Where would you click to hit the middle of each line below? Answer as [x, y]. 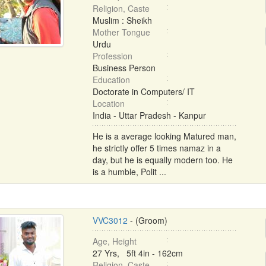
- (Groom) [147, 220]
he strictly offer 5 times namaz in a [156, 148]
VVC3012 [110, 220]
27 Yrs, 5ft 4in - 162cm [137, 253]
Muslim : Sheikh [122, 20]
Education [111, 80]
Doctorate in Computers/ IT [143, 91]
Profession [112, 56]
